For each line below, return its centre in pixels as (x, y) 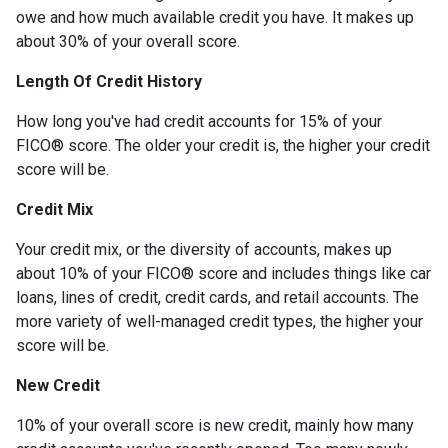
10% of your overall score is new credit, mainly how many (215, 425)
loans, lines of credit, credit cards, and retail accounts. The (217, 297)
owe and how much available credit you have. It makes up (215, 17)
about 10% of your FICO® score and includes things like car (223, 273)
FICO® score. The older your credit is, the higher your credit (223, 145)
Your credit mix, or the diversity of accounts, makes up (204, 249)
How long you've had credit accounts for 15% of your (199, 121)
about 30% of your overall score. (130, 41)
